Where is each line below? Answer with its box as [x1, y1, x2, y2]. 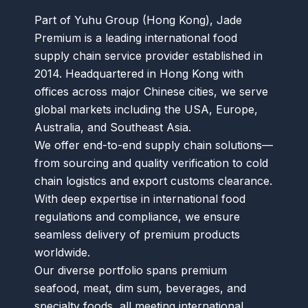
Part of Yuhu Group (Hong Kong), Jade [34, 13, 242, 27]
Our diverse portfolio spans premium [34, 263, 227, 278]
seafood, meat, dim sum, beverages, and [34, 281, 246, 296]
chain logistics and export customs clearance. [34, 174, 272, 188]
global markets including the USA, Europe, [34, 102, 258, 117]
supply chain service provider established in [34, 49, 263, 63]
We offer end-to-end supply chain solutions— [34, 138, 273, 153]
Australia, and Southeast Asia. [34, 120, 191, 135]
